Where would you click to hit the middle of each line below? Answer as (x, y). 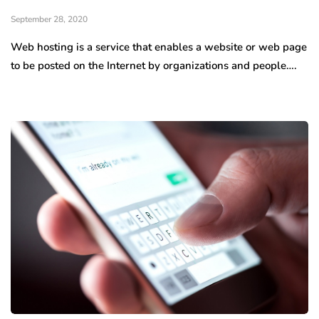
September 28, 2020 (49, 19)
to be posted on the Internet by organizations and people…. (154, 65)
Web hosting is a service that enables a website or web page (159, 47)
